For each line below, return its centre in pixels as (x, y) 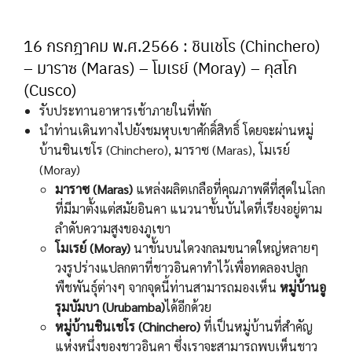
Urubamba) (136, 307)
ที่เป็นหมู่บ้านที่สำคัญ (258, 327)
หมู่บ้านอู (303, 288)
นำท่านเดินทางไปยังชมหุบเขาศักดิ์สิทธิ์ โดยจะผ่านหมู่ (176, 130)
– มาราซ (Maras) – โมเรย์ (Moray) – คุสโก (160, 68)
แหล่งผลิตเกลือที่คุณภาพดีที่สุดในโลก (229, 189)
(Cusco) (50, 90)
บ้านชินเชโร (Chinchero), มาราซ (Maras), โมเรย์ (165, 150)
